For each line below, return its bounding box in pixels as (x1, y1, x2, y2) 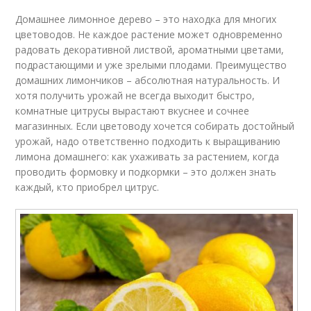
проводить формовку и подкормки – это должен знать (15, 165, 277, 178)
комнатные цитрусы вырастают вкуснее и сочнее (15, 104, 250, 117)
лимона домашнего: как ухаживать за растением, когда (15, 150, 280, 163)
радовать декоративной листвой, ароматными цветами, (15, 43, 285, 56)
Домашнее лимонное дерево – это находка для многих (15, 12, 277, 26)
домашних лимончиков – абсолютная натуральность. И (15, 74, 280, 87)
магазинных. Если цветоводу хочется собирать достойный (15, 119, 295, 133)
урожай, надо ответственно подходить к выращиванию (15, 135, 281, 148)
